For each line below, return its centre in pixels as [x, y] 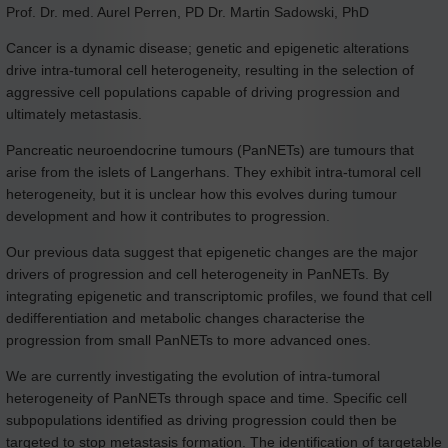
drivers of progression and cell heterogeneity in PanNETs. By [197, 273]
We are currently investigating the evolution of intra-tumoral [193, 375]
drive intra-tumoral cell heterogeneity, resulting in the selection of [210, 69]
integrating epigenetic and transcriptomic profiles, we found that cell [219, 295]
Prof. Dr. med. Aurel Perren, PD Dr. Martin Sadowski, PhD [187, 11]
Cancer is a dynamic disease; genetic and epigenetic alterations [207, 47]
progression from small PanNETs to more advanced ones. [190, 339]
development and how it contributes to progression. [170, 215]
